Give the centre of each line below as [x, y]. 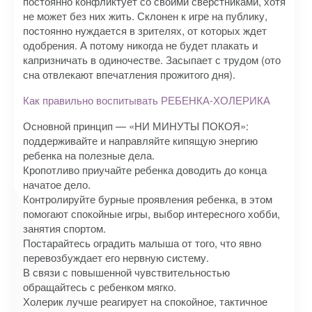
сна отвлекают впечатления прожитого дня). [129, 74]
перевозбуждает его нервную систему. [116, 257]
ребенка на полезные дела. [89, 155]
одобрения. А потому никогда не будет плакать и [140, 45]
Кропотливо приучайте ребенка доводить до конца [145, 170]
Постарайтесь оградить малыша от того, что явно [142, 243]
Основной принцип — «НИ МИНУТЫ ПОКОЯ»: [136, 126]
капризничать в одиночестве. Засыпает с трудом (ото [152, 60]
